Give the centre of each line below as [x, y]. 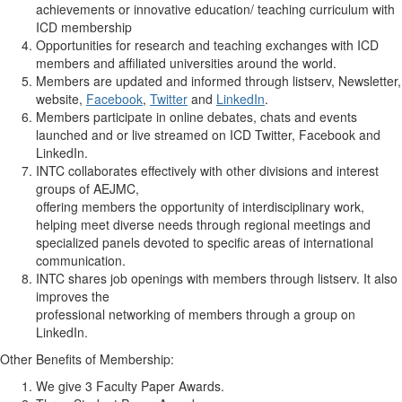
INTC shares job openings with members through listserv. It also [217, 278]
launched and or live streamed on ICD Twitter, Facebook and [208, 135]
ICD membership [84, 27]
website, [59, 99]
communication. [81, 260]
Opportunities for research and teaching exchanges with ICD [207, 45]
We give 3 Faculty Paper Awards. [130, 386]
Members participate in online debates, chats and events [197, 117]
